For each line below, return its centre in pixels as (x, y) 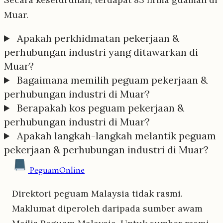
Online (72, 170)
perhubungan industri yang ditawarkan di (101, 52)
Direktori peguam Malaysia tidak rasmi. (97, 194)
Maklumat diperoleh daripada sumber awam (107, 209)
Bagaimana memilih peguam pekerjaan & (111, 80)
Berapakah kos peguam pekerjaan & (100, 108)
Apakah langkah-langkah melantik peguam (115, 136)
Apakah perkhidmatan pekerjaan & (97, 38)
